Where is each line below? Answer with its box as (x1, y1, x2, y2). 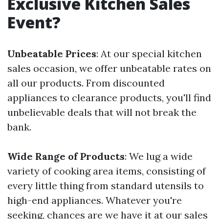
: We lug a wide (125, 150, 193, 162)
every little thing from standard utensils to (7, 179, 204, 192)
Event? (7, 11, 61, 33)
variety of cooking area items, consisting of (7, 164, 206, 177)
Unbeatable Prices (7, 47, 96, 60)
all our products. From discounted (7, 76, 165, 89)
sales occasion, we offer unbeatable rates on (7, 62, 211, 74)
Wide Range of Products (7, 150, 125, 162)
